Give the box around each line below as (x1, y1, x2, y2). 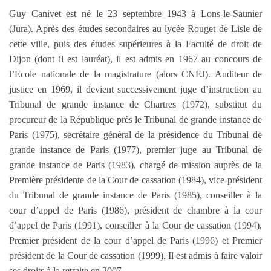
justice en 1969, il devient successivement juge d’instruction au (9, 83, 262, 94)
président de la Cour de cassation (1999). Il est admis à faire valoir (9, 250, 262, 261)
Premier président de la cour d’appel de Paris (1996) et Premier (9, 235, 262, 246)
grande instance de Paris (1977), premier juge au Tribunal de (9, 144, 262, 155)
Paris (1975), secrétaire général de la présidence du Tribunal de (9, 129, 262, 140)
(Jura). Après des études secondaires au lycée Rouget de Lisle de (9, 23, 262, 34)
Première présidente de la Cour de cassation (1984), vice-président (9, 174, 262, 185)
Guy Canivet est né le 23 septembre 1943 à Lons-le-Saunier (9, 8, 262, 19)
